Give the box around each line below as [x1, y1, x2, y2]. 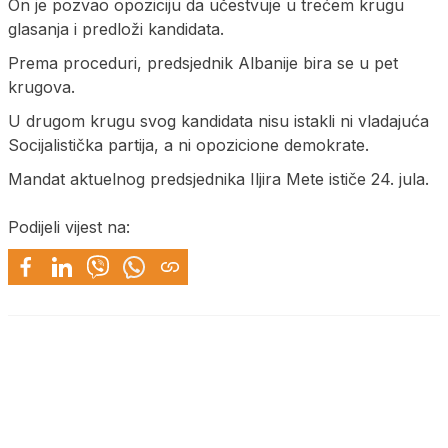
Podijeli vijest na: [8, 216, 130, 237]
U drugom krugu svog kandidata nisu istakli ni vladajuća [8, 110, 429, 131]
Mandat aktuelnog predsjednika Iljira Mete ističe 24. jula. [8, 168, 429, 189]
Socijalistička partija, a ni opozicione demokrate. [8, 134, 369, 155]
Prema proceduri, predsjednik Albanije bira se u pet [8, 52, 398, 73]
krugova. [8, 76, 75, 97]
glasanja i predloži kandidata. [8, 18, 224, 39]
